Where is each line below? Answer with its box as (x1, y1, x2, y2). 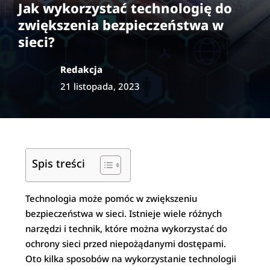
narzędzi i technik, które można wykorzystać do (25, 222, 228, 234)
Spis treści (32, 155, 86, 171)
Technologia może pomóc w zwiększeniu (25, 192, 198, 204)
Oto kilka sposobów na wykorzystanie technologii (25, 252, 237, 265)
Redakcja (60, 63, 102, 75)
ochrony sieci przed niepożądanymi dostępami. (25, 237, 227, 250)
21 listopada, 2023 (60, 80, 140, 92)
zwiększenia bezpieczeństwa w (18, 15, 224, 34)
